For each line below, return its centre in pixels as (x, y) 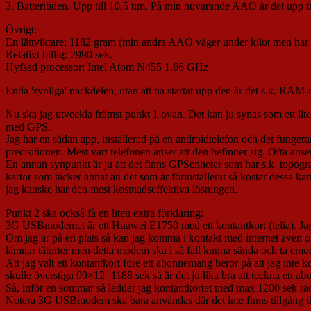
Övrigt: (21, 30)
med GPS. (28, 127)
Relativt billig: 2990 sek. (59, 55)
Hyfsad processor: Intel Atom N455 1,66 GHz (107, 67)
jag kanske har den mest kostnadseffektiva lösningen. (121, 190)
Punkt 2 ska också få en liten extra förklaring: (104, 213)
